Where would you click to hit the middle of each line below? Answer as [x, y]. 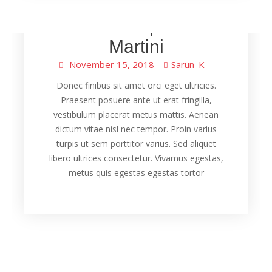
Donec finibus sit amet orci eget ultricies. [136, 85]
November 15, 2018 [111, 64]
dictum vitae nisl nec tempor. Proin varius [136, 129]
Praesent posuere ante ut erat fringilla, [136, 100]
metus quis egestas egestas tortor [136, 173]
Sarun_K [188, 64]
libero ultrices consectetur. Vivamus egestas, [136, 158]
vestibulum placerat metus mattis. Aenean [136, 114]
